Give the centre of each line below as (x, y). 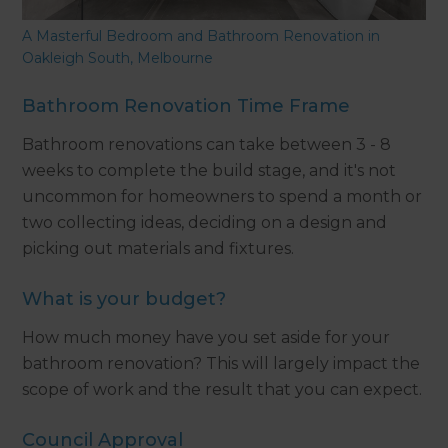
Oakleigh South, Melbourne (118, 58)
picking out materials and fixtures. (158, 249)
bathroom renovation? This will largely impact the (221, 364)
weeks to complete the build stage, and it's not (209, 171)
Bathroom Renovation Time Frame (186, 106)
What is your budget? (124, 299)
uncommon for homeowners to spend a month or (222, 197)
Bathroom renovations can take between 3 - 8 (207, 145)
